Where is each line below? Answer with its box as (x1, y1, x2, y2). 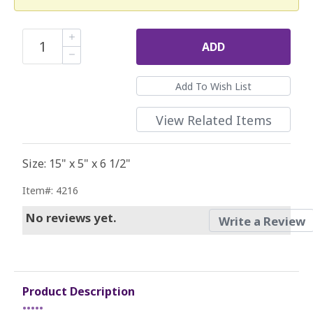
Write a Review (218, 212, 305, 229)
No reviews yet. (25, 209, 116, 226)
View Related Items (155, 111, 272, 129)
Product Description (22, 284, 135, 300)
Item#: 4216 (22, 183, 78, 197)
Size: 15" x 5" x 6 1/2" (22, 155, 131, 171)
